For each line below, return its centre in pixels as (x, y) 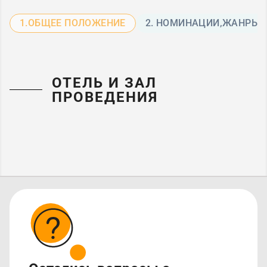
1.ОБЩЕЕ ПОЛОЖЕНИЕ (73, 23)
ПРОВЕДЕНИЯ (105, 97)
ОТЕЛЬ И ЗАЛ (104, 83)
